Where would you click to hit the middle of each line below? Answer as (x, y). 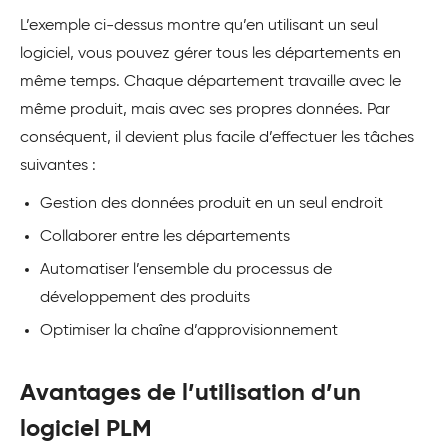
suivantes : (58, 166)
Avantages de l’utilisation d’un (190, 393)
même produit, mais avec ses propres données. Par (205, 110)
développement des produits (145, 298)
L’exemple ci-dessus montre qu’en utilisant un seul (199, 26)
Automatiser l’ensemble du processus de (186, 270)
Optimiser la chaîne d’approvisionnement (189, 331)
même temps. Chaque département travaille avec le (210, 82)
